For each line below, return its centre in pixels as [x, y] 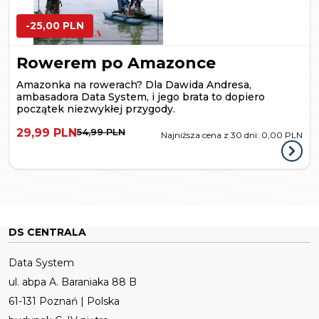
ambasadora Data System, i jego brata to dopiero [141, 96]
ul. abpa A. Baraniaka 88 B [73, 282]
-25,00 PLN [55, 25]
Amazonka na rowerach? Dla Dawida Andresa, [134, 84]
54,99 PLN [101, 131]
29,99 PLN [47, 132]
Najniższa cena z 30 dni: [211, 135]
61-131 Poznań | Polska [64, 301]
